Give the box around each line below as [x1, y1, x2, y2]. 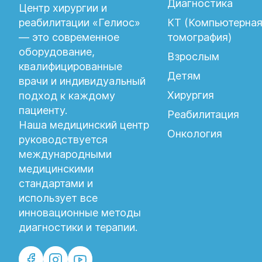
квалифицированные [19, 60, 122, 73]
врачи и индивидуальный [19, 75, 146, 87]
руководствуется [19, 133, 108, 146]
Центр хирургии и [19, 2, 107, 14]
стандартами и [19, 177, 93, 189]
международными [19, 148, 112, 160]
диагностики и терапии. [19, 221, 137, 233]
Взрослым [167, 50, 219, 63]
